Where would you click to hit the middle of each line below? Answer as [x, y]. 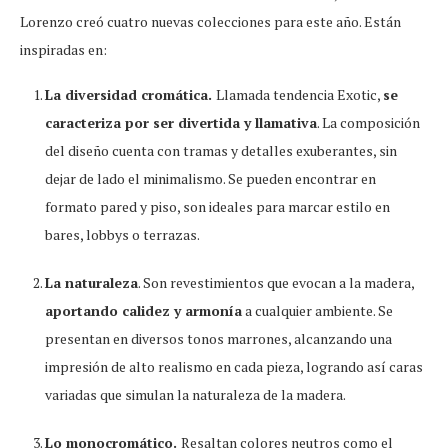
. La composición [368, 122]
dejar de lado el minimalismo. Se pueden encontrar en [210, 178]
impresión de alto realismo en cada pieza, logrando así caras [234, 366]
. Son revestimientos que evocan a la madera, [276, 282]
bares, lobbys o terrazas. [122, 234]
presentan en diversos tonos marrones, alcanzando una [218, 338]
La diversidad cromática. [130, 94]
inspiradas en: [63, 49]
